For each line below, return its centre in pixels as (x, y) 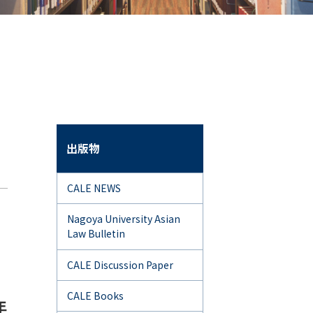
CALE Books (95, 296)
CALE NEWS (94, 188)
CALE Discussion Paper (120, 264)
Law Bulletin (96, 234)
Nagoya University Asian (124, 219)
